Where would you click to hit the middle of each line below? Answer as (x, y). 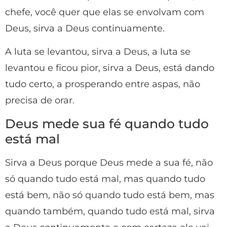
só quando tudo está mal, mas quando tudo (105, 179)
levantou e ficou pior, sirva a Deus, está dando (110, 68)
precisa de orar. (40, 101)
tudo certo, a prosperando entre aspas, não (103, 84)
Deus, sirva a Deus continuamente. (85, 28)
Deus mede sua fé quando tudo (107, 123)
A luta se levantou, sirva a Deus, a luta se (98, 52)
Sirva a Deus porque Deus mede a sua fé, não (109, 162)
